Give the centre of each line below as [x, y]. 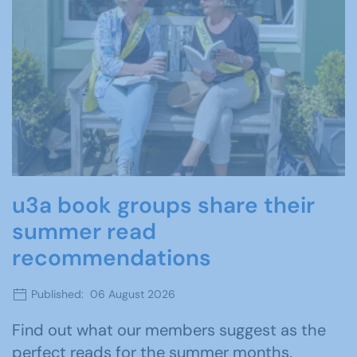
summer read [84, 231]
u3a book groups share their [163, 205]
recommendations [112, 257]
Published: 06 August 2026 [102, 294]
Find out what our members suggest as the [169, 330]
